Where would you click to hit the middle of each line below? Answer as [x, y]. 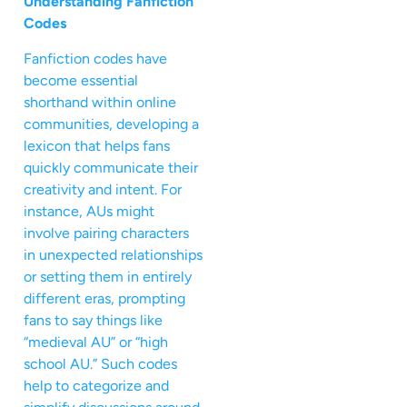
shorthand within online [100, 102]
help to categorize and [96, 385]
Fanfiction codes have [95, 58]
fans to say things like [93, 320]
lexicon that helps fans [97, 145]
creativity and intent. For [103, 189]
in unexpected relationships [113, 254]
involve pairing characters [106, 233]
